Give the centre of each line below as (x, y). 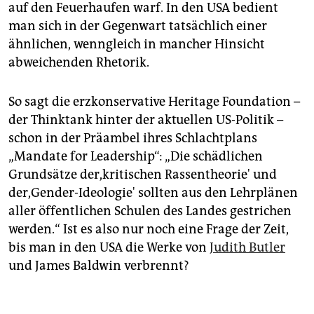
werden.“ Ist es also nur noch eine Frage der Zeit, (149, 230)
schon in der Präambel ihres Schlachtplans (133, 138)
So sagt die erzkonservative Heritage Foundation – (154, 102)
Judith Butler (247, 248)
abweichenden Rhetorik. (79, 63)
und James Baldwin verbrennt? (99, 266)
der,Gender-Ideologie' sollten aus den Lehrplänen (153, 193)
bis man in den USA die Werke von (109, 248)
